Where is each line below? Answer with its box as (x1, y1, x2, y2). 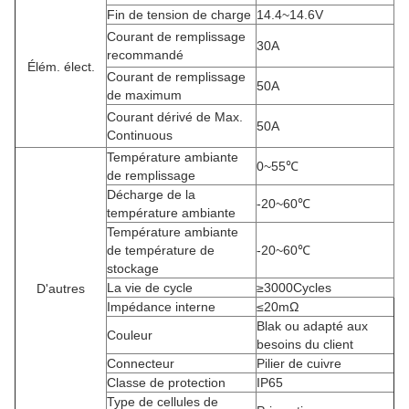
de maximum (107, 88, 182, 102)
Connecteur (107, 356, 174, 371)
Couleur (107, 328, 152, 342)
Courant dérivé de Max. (107, 110, 243, 124)
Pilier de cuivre (257, 356, 341, 371)
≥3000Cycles (257, 280, 331, 295)
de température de (107, 243, 215, 257)
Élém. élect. (26, 59, 95, 74)
